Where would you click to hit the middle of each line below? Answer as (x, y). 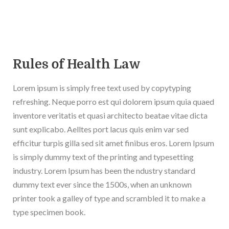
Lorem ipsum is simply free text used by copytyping (102, 88)
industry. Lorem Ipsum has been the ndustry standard (104, 171)
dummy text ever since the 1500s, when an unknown (102, 185)
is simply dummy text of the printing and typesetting (103, 157)
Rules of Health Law (77, 64)
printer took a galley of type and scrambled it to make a (109, 198)
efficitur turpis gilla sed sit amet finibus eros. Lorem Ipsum (113, 143)
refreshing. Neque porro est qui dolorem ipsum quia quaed (113, 102)
